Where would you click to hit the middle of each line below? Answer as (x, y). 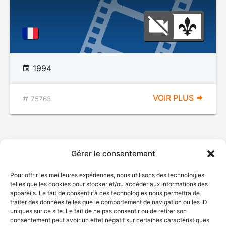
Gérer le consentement (113, 154)
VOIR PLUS (174, 98)
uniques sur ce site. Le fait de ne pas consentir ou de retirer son (98, 211)
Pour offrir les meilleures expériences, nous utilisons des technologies (107, 175)
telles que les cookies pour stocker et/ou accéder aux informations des (109, 184)
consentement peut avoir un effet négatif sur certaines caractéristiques (110, 220)
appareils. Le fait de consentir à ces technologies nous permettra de (105, 193)
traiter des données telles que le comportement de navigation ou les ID (109, 202)
